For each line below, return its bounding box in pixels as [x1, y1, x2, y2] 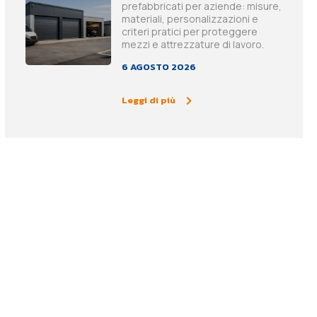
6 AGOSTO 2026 [122, 60, 197, 74]
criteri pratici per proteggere [122, 25, 258, 39]
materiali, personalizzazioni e [122, 12, 259, 26]
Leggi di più [122, 93, 176, 108]
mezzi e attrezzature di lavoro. [122, 38, 265, 52]
